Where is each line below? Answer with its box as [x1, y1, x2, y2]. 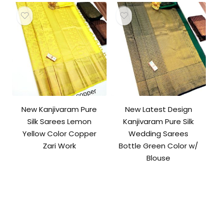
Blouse [146, 153, 171, 163]
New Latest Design [125, 104, 192, 115]
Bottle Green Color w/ [119, 141, 199, 151]
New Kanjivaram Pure [21, 104, 97, 115]
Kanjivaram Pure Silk [123, 116, 194, 127]
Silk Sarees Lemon [27, 116, 91, 127]
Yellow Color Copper [22, 128, 96, 139]
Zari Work [42, 141, 76, 151]
